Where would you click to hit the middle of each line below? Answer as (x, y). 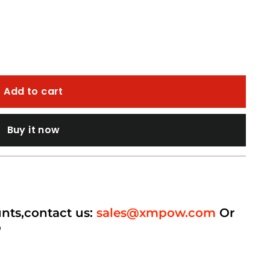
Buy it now (33, 130)
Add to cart (33, 91)
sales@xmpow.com (156, 212)
